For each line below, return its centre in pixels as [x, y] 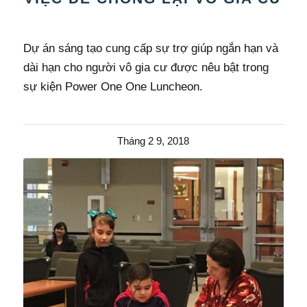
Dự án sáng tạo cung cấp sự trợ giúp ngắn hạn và [150, 49]
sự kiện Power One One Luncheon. [113, 87]
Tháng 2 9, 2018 [153, 141]
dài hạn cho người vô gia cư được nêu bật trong [146, 68]
